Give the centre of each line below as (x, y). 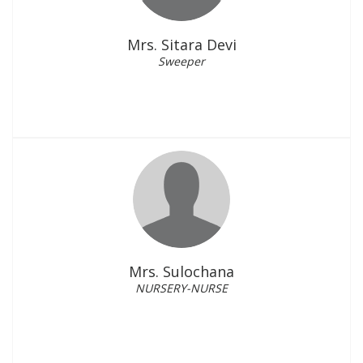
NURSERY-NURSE (181, 288)
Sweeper (181, 61)
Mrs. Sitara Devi (181, 45)
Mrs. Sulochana (181, 271)
